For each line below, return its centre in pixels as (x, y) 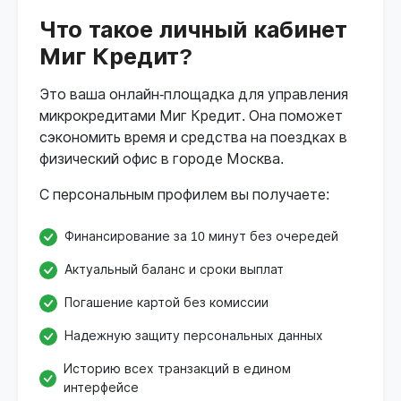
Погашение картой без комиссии (166, 303)
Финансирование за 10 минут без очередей (201, 237)
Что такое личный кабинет (193, 30)
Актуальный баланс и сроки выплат (174, 270)
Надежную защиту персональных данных (194, 336)
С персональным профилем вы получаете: (184, 195)
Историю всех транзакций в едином (178, 369)
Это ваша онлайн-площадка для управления (194, 95)
